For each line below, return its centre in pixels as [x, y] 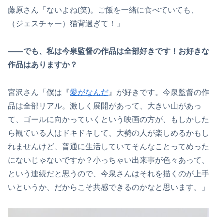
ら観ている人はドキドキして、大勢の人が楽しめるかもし [108, 133]
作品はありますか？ [43, 65]
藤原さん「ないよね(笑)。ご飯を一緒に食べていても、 [103, 10]
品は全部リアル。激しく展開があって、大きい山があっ [105, 106]
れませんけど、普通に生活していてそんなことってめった [108, 146]
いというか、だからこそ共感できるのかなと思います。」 [108, 187]
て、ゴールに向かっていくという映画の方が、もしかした [108, 119]
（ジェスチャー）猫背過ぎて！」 [66, 24]
